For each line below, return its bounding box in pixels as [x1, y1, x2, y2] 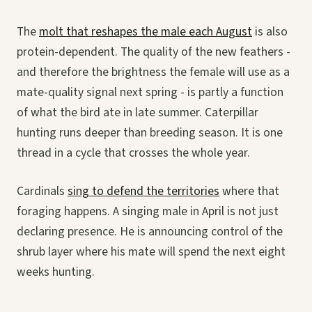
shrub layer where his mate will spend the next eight [17, 242, 286, 260]
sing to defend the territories [68, 182, 219, 200]
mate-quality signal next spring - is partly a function [17, 83, 283, 101]
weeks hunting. [17, 263, 95, 281]
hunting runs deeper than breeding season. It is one [17, 123, 283, 141]
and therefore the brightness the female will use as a [17, 63, 290, 81]
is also [252, 22, 288, 40]
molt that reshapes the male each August [39, 22, 252, 40]
